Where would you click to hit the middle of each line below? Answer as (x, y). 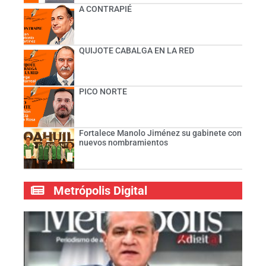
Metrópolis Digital (100, 190)
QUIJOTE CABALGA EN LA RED (136, 50)
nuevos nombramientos (123, 143)
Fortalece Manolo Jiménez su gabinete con (160, 133)
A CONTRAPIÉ (105, 9)
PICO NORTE (103, 92)
